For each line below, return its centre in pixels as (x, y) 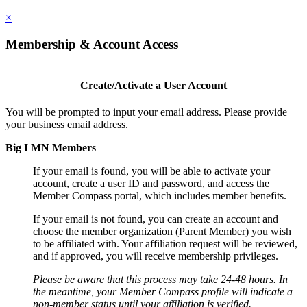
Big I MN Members (51, 148)
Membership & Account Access (92, 45)
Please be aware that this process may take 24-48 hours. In (160, 280)
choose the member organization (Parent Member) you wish (162, 232)
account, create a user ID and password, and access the (151, 184)
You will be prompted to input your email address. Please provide (146, 112)
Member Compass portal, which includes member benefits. (160, 196)
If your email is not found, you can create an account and (156, 219)
